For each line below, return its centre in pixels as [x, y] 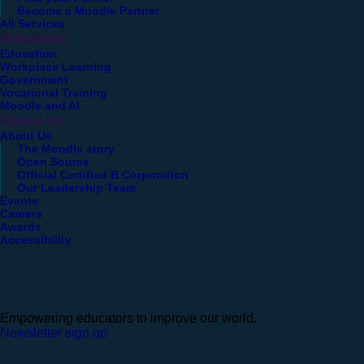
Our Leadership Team [76, 187]
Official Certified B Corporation [103, 174]
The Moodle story [66, 148]
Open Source [53, 161]
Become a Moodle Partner [88, 10]
